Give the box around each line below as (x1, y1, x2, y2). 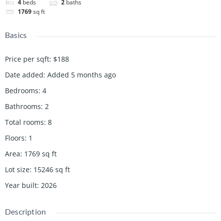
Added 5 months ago (47, 70, 116, 79)
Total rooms (5, 117, 44, 127)
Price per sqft (5, 54, 49, 64)
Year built (5, 180, 37, 190)
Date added (5, 70, 43, 79)
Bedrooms (5, 85, 38, 95)
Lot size (5, 164, 30, 174)
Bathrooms (5, 101, 41, 111)
